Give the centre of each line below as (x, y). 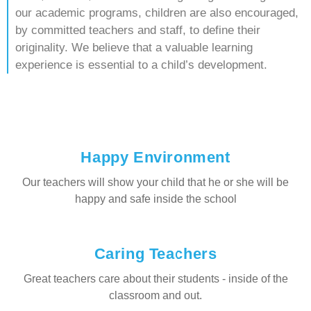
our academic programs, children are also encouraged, (157, 12)
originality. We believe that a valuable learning (134, 47)
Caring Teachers (155, 253)
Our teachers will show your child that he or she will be (155, 182)
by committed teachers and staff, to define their (138, 30)
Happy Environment (155, 157)
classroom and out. (155, 295)
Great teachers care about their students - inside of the (155, 278)
